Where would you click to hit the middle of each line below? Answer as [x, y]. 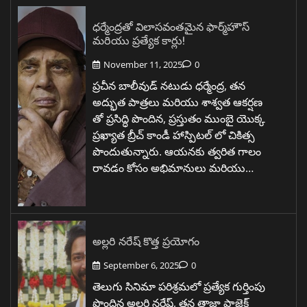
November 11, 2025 [143, 64]
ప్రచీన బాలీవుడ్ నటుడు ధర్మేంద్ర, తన [169, 85]
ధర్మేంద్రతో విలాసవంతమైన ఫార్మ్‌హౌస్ [171, 26]
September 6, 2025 [141, 265]
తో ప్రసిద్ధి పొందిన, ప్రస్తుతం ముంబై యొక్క [179, 118]
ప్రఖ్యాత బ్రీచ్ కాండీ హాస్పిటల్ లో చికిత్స [174, 135]
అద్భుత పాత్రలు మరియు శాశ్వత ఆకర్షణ [177, 102]
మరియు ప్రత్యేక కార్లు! [139, 40]
